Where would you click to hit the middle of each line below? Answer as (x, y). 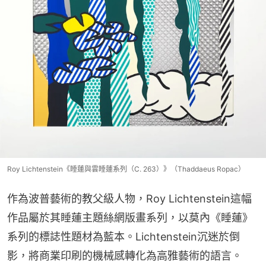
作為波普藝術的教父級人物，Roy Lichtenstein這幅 (129, 198)
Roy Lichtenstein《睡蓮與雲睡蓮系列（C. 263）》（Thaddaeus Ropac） (126, 169)
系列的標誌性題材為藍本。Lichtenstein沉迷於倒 (123, 236)
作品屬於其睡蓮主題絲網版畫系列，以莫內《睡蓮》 (130, 217)
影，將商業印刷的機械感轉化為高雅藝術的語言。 (125, 255)
